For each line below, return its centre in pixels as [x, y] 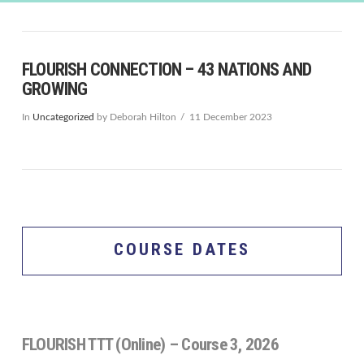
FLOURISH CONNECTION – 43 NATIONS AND [167, 70]
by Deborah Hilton [135, 117]
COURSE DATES [182, 250]
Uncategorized [63, 117]
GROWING [54, 89]
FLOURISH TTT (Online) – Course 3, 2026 [150, 344]
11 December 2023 [230, 117]
